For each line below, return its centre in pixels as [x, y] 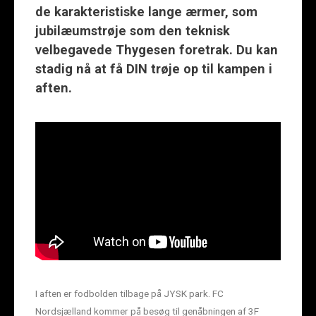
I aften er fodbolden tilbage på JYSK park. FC [129, 293]
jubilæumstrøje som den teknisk [133, 31]
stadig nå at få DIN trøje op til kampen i [154, 69]
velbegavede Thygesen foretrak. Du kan [157, 50]
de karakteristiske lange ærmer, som [146, 12]
